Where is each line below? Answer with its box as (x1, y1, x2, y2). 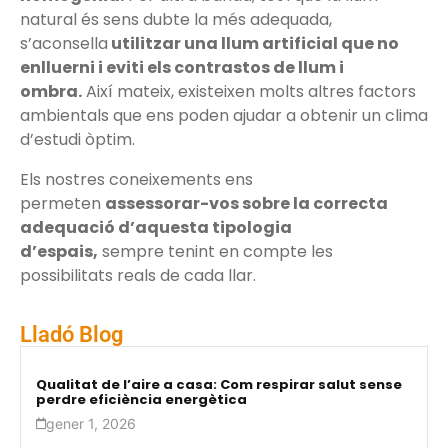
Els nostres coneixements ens (20, 167, 253, 191)
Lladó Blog (20, 321, 124, 347)
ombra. (20, 79, 82, 103)
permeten (20, 191, 105, 215)
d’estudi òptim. (20, 127, 135, 151)
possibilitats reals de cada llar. (20, 263, 256, 287)
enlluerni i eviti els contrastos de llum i (20, 55, 344, 79)
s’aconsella (20, 31, 108, 55)
